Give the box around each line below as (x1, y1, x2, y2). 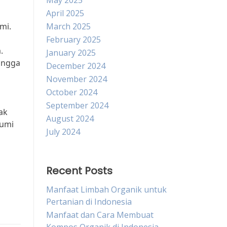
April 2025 (46, 8, 84, 19)
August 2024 (46, 113, 94, 124)
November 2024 (46, 73, 107, 85)
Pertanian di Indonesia (46, 196, 132, 207)
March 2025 (46, 21, 91, 32)
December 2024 (46, 60, 105, 71)
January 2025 (46, 47, 96, 58)
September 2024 (46, 100, 108, 111)
